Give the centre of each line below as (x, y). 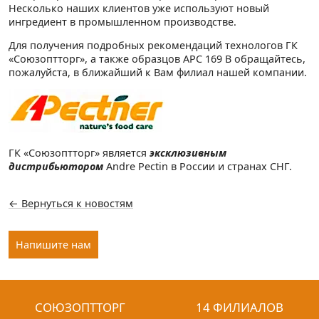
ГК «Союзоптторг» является (79, 152)
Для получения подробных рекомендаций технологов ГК (153, 45)
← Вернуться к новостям (71, 204)
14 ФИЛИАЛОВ (239, 308)
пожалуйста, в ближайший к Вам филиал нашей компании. (158, 72)
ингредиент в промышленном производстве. (122, 21)
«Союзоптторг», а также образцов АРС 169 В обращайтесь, (157, 58)
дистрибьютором (56, 166)
